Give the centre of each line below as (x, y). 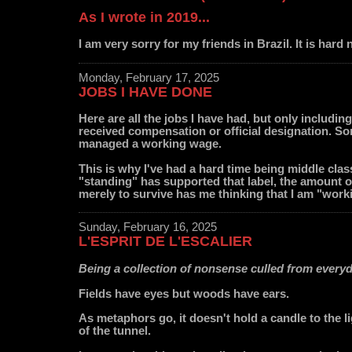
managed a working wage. (152, 144)
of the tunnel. (115, 331)
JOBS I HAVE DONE (145, 92)
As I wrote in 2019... (144, 17)
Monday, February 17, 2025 (149, 77)
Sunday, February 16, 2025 (148, 227)
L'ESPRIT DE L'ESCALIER (165, 242)
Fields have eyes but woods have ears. (184, 293)
